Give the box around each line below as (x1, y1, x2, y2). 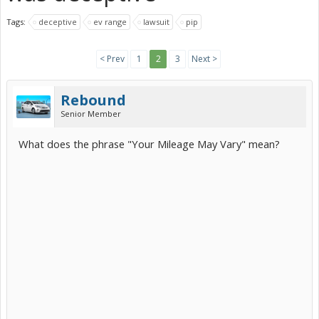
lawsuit (143, 16, 169, 27)
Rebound (61, 90, 126, 110)
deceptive (38, 16, 77, 27)
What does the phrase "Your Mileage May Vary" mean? (19, 137, 280, 151)
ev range (93, 16, 127, 27)
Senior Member (61, 108, 121, 119)
